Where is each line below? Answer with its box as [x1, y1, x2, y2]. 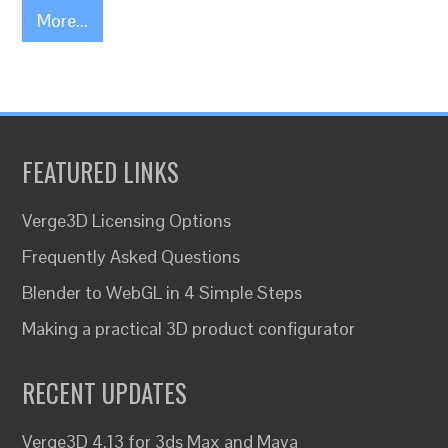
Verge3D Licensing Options [22, 209, 232, 232]
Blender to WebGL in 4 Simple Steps [22, 281, 303, 304]
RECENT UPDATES [22, 374, 188, 411]
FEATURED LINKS [22, 153, 180, 190]
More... [37, 9, 89, 32]
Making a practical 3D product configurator [22, 317, 356, 340]
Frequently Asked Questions [22, 245, 241, 268]
